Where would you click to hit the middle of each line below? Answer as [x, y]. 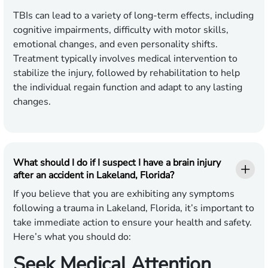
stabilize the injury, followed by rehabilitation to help [127, 73]
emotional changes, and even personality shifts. [115, 45]
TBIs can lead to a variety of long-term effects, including [133, 16]
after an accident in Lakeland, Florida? [94, 176]
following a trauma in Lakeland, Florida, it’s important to [134, 208]
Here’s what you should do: [72, 237]
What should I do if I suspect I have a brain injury [117, 163]
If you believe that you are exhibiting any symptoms [124, 194]
